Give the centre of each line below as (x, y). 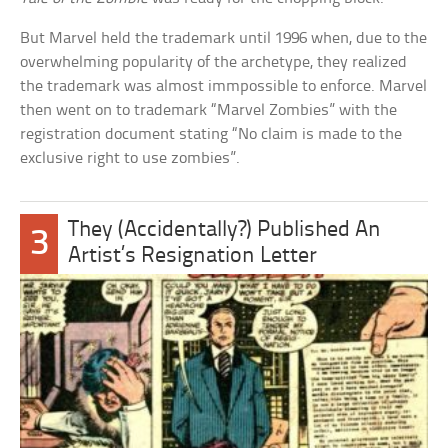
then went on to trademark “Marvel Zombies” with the (209, 110)
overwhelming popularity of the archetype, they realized (214, 62)
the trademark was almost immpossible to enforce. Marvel (224, 86)
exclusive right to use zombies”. (130, 158)
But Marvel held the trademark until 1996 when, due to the (224, 38)
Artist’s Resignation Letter (193, 256)
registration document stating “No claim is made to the (211, 134)
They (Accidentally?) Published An (225, 230)
